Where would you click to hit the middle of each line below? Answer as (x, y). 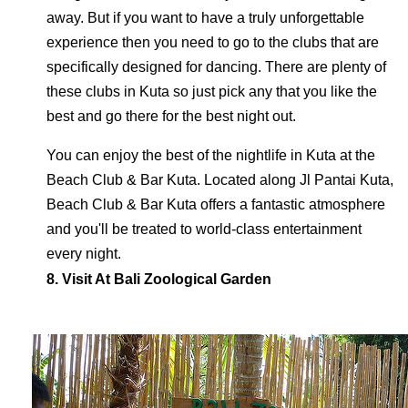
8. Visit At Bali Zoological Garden (159, 279)
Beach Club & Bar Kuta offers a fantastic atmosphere (216, 204)
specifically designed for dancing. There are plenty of (216, 67)
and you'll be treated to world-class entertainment (204, 229)
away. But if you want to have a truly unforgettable (205, 18)
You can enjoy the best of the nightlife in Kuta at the (211, 155)
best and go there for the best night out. (171, 116)
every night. (84, 254)
